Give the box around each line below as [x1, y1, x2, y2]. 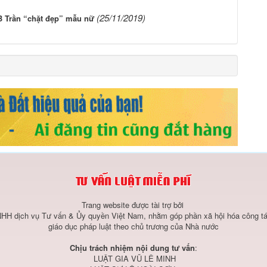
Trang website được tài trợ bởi [81, 199, 186, 211]
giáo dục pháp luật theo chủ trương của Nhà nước [48, 221, 219, 232]
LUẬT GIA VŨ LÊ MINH [91, 253, 176, 265]
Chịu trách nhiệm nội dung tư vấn [70, 242, 195, 254]
